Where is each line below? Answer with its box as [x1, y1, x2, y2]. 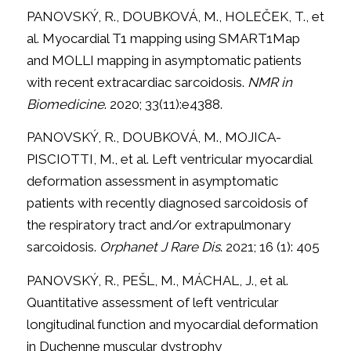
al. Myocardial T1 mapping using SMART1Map [26, 30, 300, 46]
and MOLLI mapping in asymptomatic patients [26, 52, 302, 68]
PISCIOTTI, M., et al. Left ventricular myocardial [26, 151, 312, 168]
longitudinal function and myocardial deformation [26, 316, 318, 332]
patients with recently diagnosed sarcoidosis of [26, 195, 308, 212]
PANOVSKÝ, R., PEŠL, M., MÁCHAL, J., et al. [26, 272, 288, 288]
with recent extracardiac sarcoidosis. [26, 74, 248, 90]
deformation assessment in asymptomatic [26, 173, 278, 190]
